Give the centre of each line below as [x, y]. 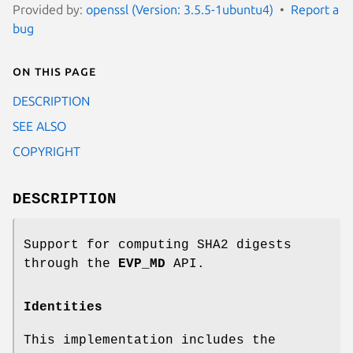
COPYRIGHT [46, 151]
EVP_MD [142, 264]
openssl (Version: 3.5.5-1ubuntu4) [180, 9]
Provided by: [49, 9]
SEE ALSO [39, 126]
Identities [63, 307]
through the [71, 264]
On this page [54, 71]
